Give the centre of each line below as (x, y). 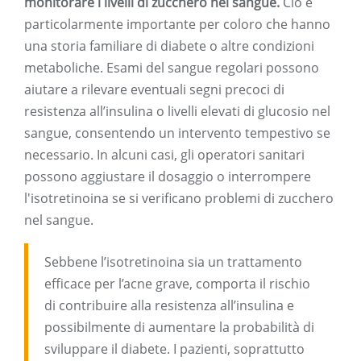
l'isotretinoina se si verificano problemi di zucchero (179, 199)
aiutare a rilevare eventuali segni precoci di (154, 90)
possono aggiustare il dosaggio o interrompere (168, 177)
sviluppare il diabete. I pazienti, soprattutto (174, 349)
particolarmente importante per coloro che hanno (177, 25)
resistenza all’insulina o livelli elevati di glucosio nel (177, 112)
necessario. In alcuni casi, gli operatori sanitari (164, 155)
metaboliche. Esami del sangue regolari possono (172, 68)
